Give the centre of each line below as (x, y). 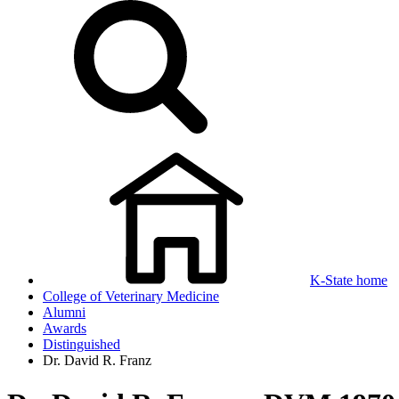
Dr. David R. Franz (97, 360)
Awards (65, 328)
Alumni (64, 312)
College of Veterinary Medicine (131, 296)
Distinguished (81, 344)
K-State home (349, 280)
